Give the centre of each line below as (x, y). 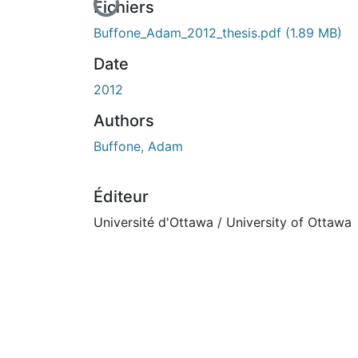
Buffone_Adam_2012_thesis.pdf (189, 32)
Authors (124, 120)
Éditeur (121, 196)
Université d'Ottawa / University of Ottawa (223, 222)
